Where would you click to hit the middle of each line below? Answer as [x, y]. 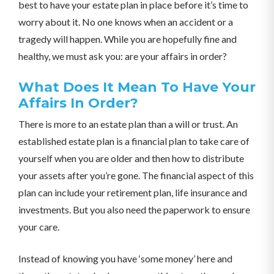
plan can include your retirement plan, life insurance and [133, 192]
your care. [39, 227]
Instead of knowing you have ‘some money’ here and [125, 258]
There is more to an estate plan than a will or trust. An [128, 124]
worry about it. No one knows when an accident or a [126, 22]
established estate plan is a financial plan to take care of [134, 141]
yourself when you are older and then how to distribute [131, 158]
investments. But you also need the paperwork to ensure [134, 209]
